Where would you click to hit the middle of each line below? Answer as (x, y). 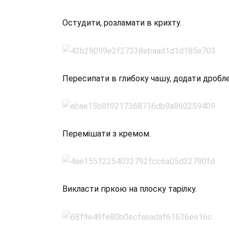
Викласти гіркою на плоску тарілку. (130, 189)
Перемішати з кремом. (107, 134)
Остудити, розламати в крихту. (122, 23)
